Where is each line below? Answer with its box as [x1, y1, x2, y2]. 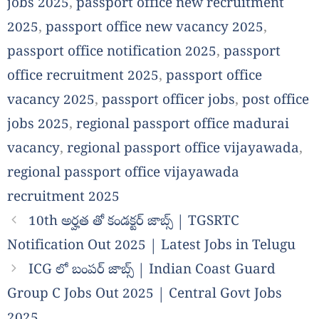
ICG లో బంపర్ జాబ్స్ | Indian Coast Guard [28, 261, 276, 280]
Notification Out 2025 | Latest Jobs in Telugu [7, 236, 296, 256]
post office [242, 91, 309, 110]
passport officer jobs [102, 91, 235, 110]
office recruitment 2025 [7, 67, 159, 86]
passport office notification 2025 [7, 43, 216, 62]
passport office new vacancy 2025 [46, 19, 263, 38]
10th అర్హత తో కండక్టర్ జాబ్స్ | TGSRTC [28, 212, 240, 231]
